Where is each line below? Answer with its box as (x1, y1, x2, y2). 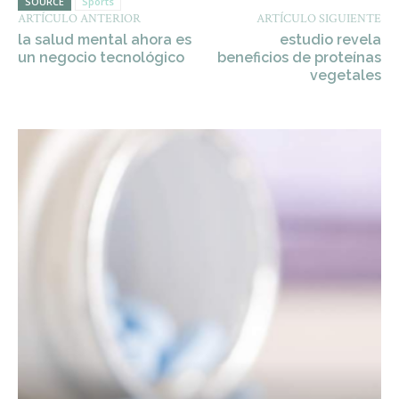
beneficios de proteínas (216, 49, 381, 66)
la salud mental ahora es (18, 31, 191, 48)
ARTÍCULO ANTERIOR (18, 11, 141, 27)
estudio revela (279, 31, 381, 48)
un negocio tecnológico (18, 49, 184, 66)
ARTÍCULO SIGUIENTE (256, 11, 381, 27)
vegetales (309, 67, 381, 84)
